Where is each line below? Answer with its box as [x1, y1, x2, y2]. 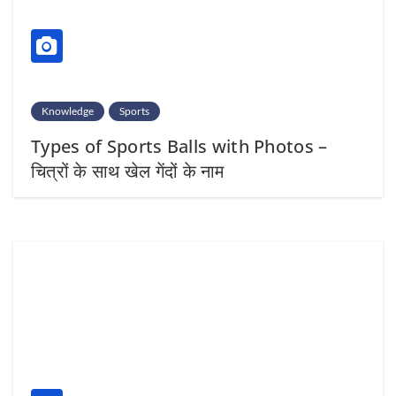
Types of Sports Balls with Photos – [31, 133, 328, 158]
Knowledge [42, 103, 94, 118]
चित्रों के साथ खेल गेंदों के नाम [31, 158, 225, 183]
